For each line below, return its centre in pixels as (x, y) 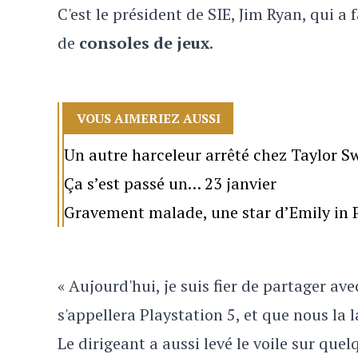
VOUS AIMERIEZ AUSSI (149, 118)
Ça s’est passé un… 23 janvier (170, 183)
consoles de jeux (144, 43)
